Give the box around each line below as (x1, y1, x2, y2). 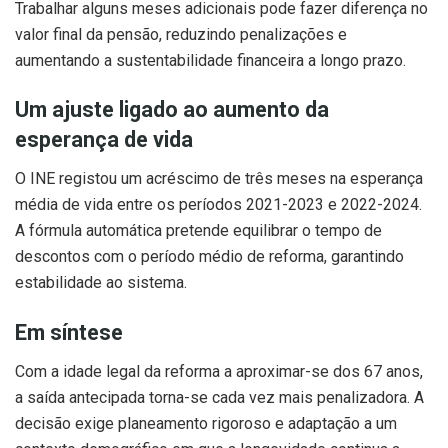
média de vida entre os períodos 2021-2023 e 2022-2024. (15, 195, 422, 215)
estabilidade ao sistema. (15, 273, 187, 293)
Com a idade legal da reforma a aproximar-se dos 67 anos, (15, 361, 423, 381)
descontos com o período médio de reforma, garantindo (15, 247, 404, 267)
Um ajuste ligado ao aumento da (15, 97, 329, 123)
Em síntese (15, 319, 123, 345)
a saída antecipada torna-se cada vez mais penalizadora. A (15, 387, 424, 407)
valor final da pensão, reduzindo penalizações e (15, 24, 347, 44)
